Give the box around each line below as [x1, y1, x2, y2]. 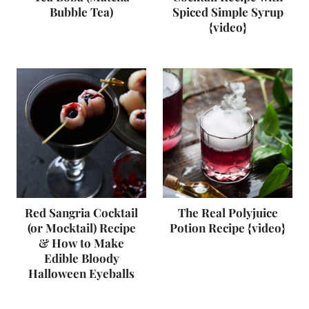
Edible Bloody [43, 250, 119, 266]
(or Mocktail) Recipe [27, 220, 136, 235]
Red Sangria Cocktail [25, 205, 138, 220]
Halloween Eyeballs [28, 266, 134, 281]
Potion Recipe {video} [170, 220, 286, 235]
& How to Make [39, 235, 124, 250]
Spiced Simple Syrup [172, 4, 283, 19]
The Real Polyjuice [177, 205, 278, 220]
